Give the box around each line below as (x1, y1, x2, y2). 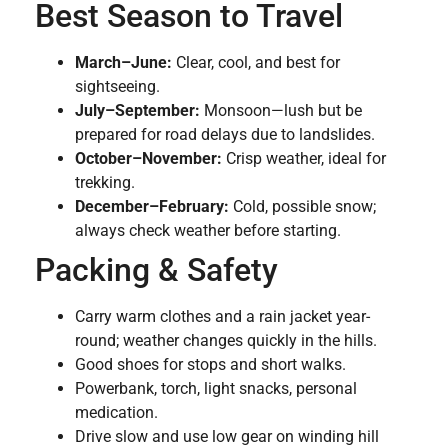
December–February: (75, 197, 229, 217)
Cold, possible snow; (229, 197, 376, 217)
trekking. (75, 173, 135, 193)
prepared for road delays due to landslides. (75, 125, 375, 145)
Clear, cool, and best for (172, 53, 340, 73)
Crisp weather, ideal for (222, 149, 386, 169)
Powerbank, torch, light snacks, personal (75, 379, 357, 399)
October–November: (75, 149, 222, 169)
